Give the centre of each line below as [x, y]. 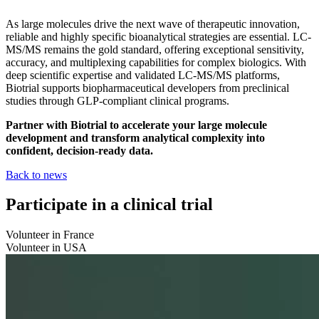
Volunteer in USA [46, 248]
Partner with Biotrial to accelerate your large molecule [136, 125]
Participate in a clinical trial [109, 205]
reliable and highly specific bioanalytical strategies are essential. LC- [158, 36]
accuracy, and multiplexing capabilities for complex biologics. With [156, 62]
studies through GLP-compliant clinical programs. [117, 100]
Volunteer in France [50, 235]
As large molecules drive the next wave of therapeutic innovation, [153, 23]
